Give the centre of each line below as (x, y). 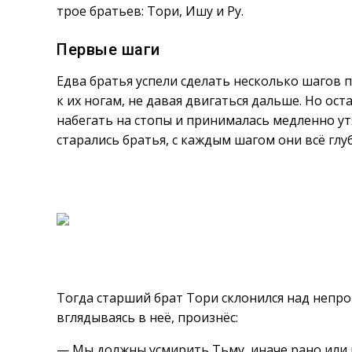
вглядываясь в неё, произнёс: (147, 317)
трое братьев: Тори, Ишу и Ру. (150, 11)
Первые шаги (108, 49)
